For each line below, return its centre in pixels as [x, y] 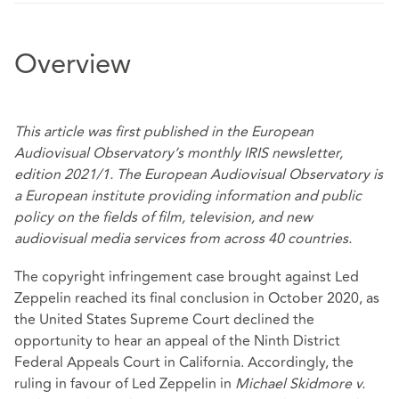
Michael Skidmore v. [300, 384]
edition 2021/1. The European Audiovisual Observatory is [199, 175]
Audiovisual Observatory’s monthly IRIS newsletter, [179, 154]
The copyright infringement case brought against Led [187, 277]
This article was [65, 132]
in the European [261, 132]
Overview [73, 66]
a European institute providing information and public [188, 196]
